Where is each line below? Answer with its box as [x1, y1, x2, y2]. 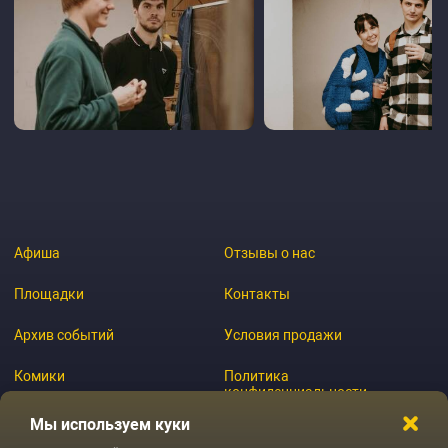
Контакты [223, 286, 290, 302]
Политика [223, 368, 289, 384]
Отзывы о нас [223, 245, 315, 261]
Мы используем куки [30, 415, 190, 434]
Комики [14, 368, 65, 384]
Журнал [14, 409, 66, 425]
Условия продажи [223, 327, 342, 343]
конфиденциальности [223, 384, 367, 400]
